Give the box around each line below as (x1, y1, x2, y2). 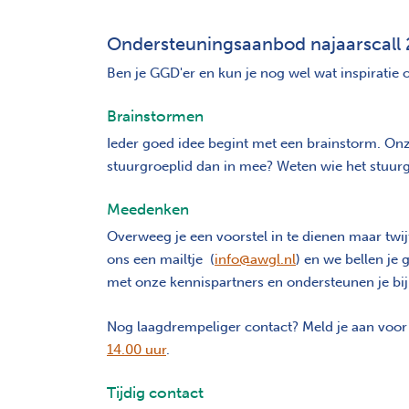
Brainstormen (107, 107, 204, 126)
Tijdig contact (107, 383, 204, 403)
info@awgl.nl (215, 251, 296, 268)
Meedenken (107, 200, 189, 219)
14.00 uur (107, 341, 166, 359)
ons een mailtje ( (107, 251, 215, 268)
